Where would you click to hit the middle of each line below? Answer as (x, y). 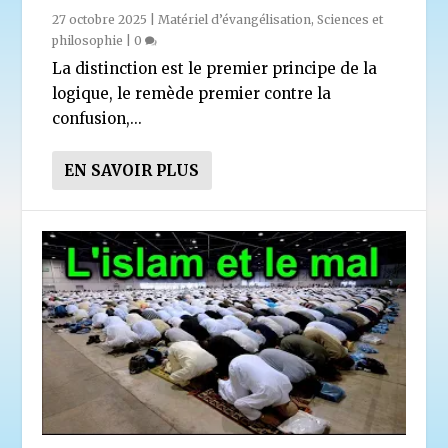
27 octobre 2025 (100, 19)
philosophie (88, 40)
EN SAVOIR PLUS (132, 170)
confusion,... (97, 118)
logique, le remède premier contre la (192, 93)
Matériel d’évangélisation (235, 19)
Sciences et (350, 19)
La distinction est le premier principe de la (215, 68)
